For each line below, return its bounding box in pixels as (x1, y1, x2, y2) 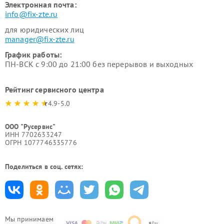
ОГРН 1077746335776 (5, 138, 77, 147)
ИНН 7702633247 (5, 130, 62, 139)
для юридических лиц (5, 24, 84, 34)
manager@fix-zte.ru (5, 34, 74, 44)
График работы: (5, 49, 62, 59)
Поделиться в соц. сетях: (5, 162, 83, 171)
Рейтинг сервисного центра (5, 84, 104, 94)
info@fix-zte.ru (5, 9, 58, 19)
